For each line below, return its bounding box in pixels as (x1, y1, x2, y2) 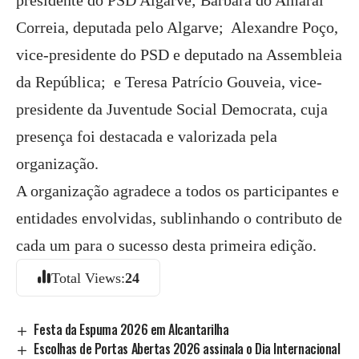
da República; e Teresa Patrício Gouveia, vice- (16, 73, 322, 91)
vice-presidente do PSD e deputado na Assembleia (16, 46, 342, 63)
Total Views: (51, 269, 125, 286)
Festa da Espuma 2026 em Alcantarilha (34, 320, 229, 339)
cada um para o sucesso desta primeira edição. (16, 236, 317, 254)
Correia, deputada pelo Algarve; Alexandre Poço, (16, 18, 342, 36)
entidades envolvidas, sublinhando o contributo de (16, 209, 342, 227)
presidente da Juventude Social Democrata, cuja (16, 100, 328, 118)
